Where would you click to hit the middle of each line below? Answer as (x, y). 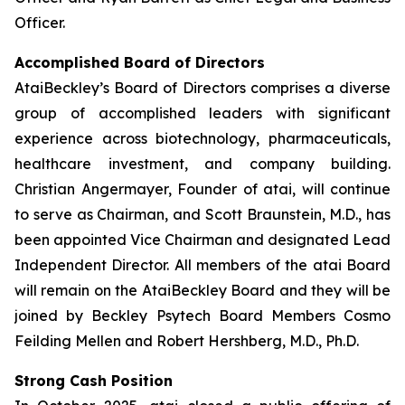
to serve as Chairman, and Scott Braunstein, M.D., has (202, 214)
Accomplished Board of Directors (140, 62)
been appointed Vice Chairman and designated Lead (202, 240)
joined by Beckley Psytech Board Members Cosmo (202, 316)
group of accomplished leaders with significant (202, 113)
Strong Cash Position (94, 381)
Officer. (40, 23)
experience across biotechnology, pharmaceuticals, (202, 138)
